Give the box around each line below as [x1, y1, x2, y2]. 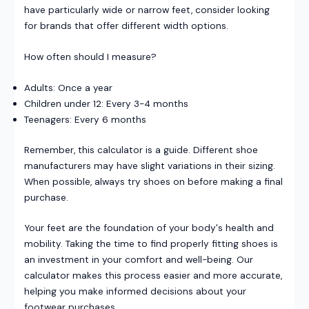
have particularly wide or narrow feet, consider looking [23, 3, 270, 17]
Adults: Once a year [23, 81, 112, 94]
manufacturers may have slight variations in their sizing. [23, 159, 275, 172]
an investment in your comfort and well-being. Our [23, 253, 253, 266]
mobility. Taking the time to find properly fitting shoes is [23, 237, 278, 250]
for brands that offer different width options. [23, 19, 228, 32]
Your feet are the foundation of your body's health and [23, 221, 274, 235]
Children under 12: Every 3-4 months [23, 97, 188, 110]
